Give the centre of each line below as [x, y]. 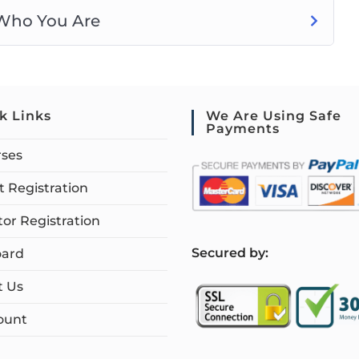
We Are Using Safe [274, 116]
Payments [243, 129]
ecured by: [234, 252]
